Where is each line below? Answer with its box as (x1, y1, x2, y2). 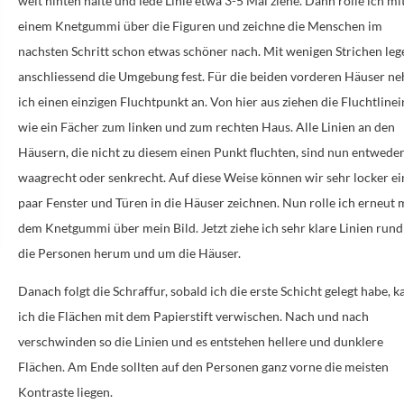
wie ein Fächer (18, 118, 100, 134)
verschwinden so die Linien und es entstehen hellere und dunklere (18, 333, 384, 349)
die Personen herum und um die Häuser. (18, 244, 242, 261)
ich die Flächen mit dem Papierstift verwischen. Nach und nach (18, 308, 370, 324)
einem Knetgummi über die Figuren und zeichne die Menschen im (18, 17, 383, 33)
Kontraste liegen (18, 383, 111, 399)
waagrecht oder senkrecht (18, 169, 164, 185)
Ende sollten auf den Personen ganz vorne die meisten (90, 358, 390, 374)
